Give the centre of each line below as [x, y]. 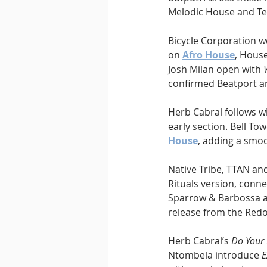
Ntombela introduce [215, 255]
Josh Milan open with [216, 69]
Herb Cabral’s [200, 240]
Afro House [209, 55]
